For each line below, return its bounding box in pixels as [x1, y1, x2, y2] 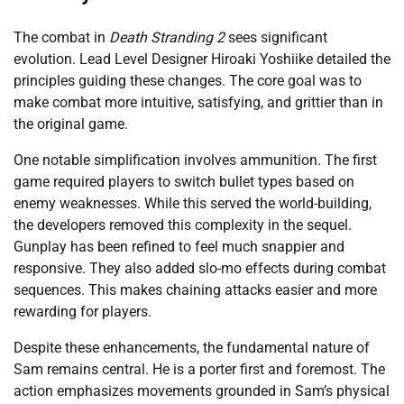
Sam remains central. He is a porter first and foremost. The [14, 361, 385, 379]
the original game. [14, 115, 128, 133]
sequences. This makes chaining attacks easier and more [14, 281, 377, 299]
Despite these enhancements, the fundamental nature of [14, 339, 370, 357]
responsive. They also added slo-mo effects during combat [14, 260, 386, 278]
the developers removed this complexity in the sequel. [14, 216, 352, 234]
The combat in [14, 29, 109, 47]
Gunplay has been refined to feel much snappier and [14, 238, 344, 256]
